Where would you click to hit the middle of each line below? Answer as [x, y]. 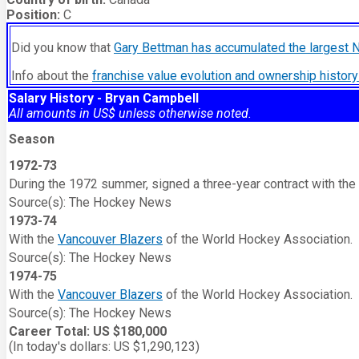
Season [35, 139]
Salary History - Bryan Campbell [104, 99]
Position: [33, 15]
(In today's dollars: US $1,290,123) [104, 347]
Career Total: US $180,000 [88, 332]
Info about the [52, 76]
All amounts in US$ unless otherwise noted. [130, 114]
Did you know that [63, 48]
